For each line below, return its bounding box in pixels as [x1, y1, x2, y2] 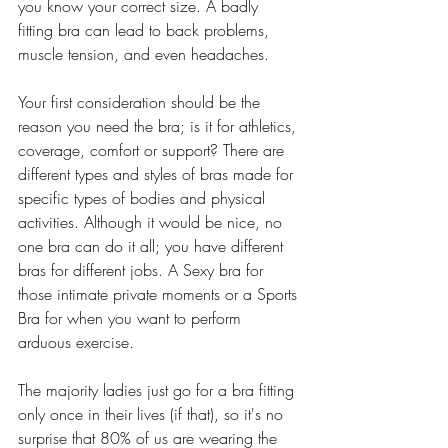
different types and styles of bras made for [18, 162, 298, 185]
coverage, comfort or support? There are [18, 138, 289, 161]
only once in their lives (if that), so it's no [18, 402, 288, 425]
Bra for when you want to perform [18, 306, 246, 329]
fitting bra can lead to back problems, [18, 18, 274, 41]
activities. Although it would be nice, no [18, 210, 287, 233]
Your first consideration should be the [18, 90, 265, 113]
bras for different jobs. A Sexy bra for [18, 258, 268, 281]
